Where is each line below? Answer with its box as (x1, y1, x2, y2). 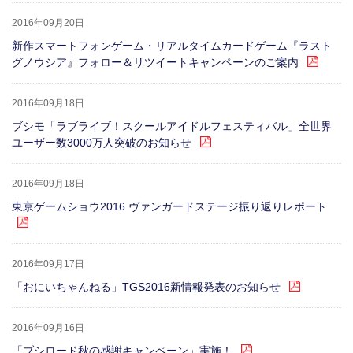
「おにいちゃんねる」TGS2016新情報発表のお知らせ (12, 281, 281, 293)
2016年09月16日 (12, 322, 84, 333)
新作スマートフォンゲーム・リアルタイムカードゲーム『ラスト (12, 39, 332, 52)
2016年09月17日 (12, 258, 84, 269)
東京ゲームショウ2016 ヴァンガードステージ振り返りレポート (12, 200, 327, 213)
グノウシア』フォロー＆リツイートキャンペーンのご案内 (12, 56, 299, 69)
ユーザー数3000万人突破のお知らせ (12, 136, 191, 149)
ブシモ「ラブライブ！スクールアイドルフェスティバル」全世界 (12, 120, 332, 132)
